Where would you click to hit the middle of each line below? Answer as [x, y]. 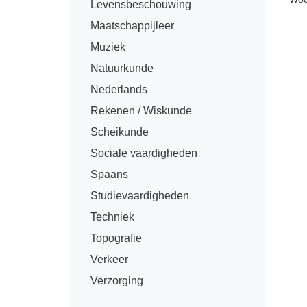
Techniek [112, 217]
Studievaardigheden [140, 196]
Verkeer [109, 259]
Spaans [109, 174]
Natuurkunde [122, 68]
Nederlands [119, 89]
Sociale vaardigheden [144, 153]
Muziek [108, 47]
